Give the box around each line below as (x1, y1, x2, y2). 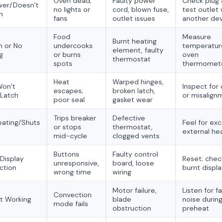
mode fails (54, 199, 88, 208)
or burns (54, 50, 81, 59)
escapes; (54, 86, 83, 95)
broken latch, (112, 86, 155, 95)
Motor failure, (112, 186, 157, 195)
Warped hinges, (112, 77, 164, 86)
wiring (112, 167, 131, 176)
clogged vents (112, 131, 160, 140)
